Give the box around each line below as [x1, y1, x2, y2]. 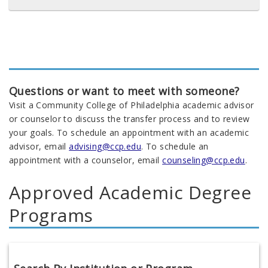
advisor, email [9, 140, 69, 152]
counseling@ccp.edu [162, 154, 245, 166]
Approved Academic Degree [9, 179, 252, 205]
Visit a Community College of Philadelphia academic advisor [9, 99, 254, 111]
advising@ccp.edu [69, 140, 142, 152]
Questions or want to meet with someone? [9, 83, 240, 98]
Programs [9, 202, 93, 227]
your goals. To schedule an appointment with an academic [9, 126, 249, 138]
